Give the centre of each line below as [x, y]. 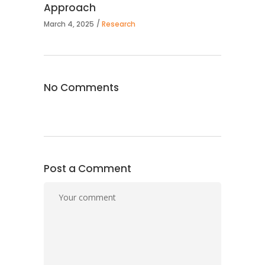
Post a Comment [88, 168]
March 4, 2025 [69, 24]
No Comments [81, 87]
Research [119, 24]
